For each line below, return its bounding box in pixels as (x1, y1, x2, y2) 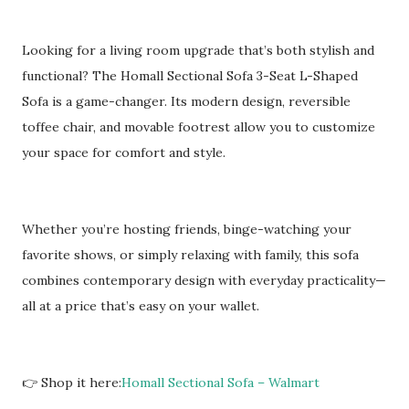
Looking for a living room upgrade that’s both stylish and (22, 42, 374, 58)
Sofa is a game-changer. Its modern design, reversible (22, 93, 351, 110)
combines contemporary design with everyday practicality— (22, 272, 386, 288)
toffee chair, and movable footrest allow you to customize (22, 119, 375, 135)
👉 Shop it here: (22, 374, 121, 391)
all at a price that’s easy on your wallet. (22, 298, 259, 314)
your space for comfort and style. (22, 144, 225, 161)
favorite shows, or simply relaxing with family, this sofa (22, 246, 359, 263)
